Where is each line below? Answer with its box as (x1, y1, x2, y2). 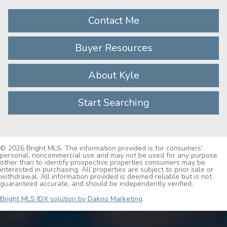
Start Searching (78, 96, 149, 109)
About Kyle (88, 68, 139, 82)
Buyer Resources (74, 41, 153, 55)
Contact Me (88, 14, 139, 27)
